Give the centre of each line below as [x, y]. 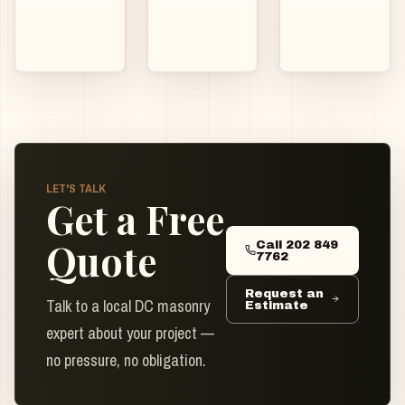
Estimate [276, 305]
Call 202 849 [297, 244]
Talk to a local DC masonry [128, 306]
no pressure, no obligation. [126, 361]
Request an [284, 293]
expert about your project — [130, 334]
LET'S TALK [76, 188]
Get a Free [135, 220]
